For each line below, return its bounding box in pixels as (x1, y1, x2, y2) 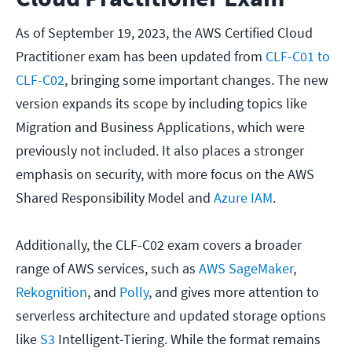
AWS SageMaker (196, 259, 293, 278)
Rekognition (16, 283, 87, 302)
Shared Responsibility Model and (16, 189, 214, 207)
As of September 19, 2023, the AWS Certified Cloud (16, 24, 313, 42)
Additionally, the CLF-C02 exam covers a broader (16, 236, 302, 255)
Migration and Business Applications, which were (16, 118, 305, 137)
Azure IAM (214, 189, 273, 207)
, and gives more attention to (148, 283, 319, 302)
